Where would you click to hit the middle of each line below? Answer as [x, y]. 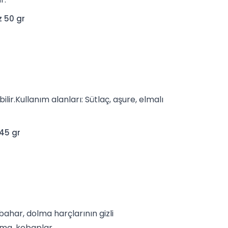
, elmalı [149, 100]
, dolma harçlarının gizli [68, 214]
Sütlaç [97, 100]
